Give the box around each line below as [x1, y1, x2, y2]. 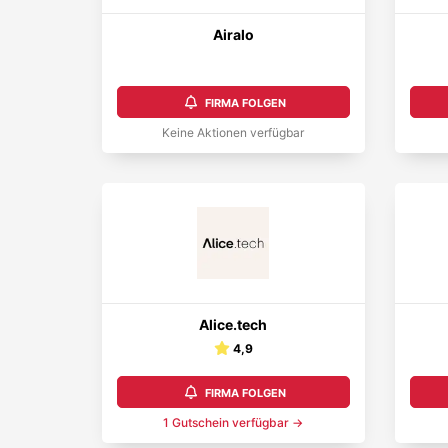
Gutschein [172, 415, 230, 430]
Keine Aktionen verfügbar [162, 125, 305, 140]
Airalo [212, 26, 254, 43]
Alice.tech [199, 316, 268, 333]
